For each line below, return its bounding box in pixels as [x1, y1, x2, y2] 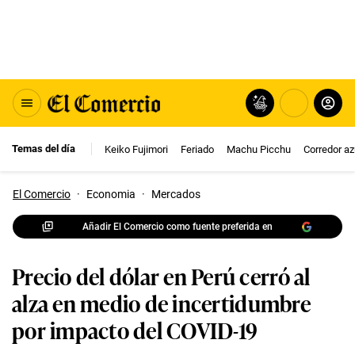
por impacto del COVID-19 [12, 313, 258, 345]
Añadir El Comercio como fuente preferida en [82, 220, 273, 232]
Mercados [151, 188, 200, 200]
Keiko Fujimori [105, 143, 168, 155]
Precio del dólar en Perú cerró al [12, 259, 311, 292]
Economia [86, 188, 136, 200]
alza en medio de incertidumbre [12, 286, 311, 319]
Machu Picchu [227, 143, 291, 155]
